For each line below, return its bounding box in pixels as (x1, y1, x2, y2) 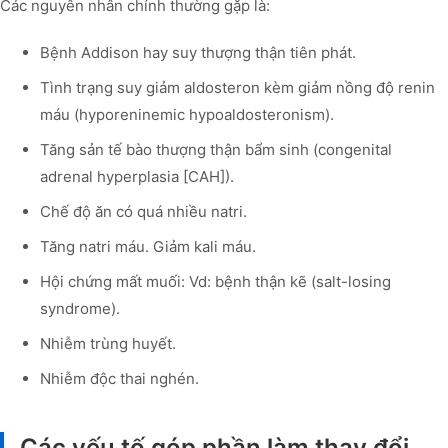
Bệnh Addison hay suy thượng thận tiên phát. (40, 43, 356, 63)
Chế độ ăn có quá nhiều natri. (40, 202, 247, 222)
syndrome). (40, 299, 120, 319)
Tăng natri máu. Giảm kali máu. (40, 237, 256, 257)
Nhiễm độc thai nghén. (40, 369, 203, 389)
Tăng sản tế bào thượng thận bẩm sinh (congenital (40, 140, 392, 160)
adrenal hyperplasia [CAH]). (40, 167, 234, 187)
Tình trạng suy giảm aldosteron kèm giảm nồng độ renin (40, 78, 435, 98)
